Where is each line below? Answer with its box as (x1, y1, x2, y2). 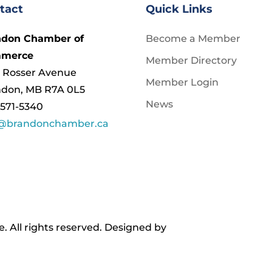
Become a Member (146, 32, 241, 44)
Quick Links (146, 2, 213, 16)
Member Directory (146, 54, 237, 66)
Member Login (146, 76, 219, 88)
